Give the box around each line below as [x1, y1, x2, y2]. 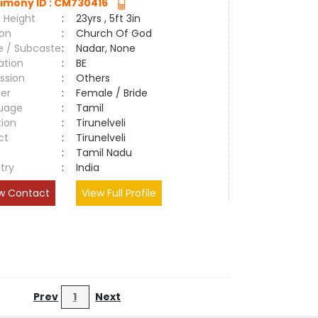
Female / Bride [76, 86, 154, 100]
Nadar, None [76, 41, 136, 55]
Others [76, 71, 111, 85]
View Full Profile [82, 186, 157, 200]
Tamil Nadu [76, 146, 133, 160]
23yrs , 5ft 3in [76, 11, 141, 26]
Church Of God [76, 26, 153, 40]
